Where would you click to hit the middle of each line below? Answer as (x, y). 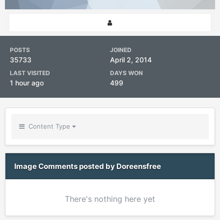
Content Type (48, 126)
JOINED (121, 50)
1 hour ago (27, 83)
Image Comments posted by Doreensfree (88, 166)
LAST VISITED (30, 73)
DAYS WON (126, 73)
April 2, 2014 (131, 60)
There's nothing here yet (110, 199)
